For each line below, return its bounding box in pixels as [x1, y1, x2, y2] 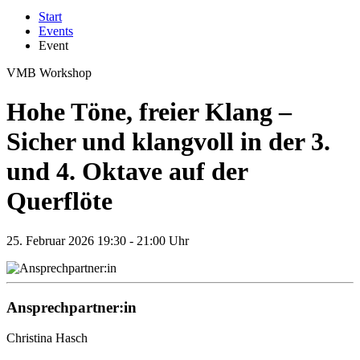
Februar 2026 [22, 233, 94, 247]
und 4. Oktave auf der [6, 157, 247, 186]
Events [39, 24, 73, 38]
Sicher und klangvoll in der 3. [6, 127, 330, 157]
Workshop [39, 66, 92, 80]
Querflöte [6, 186, 112, 216]
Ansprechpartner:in [6, 298, 137, 316]
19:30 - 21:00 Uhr [97, 233, 189, 247]
